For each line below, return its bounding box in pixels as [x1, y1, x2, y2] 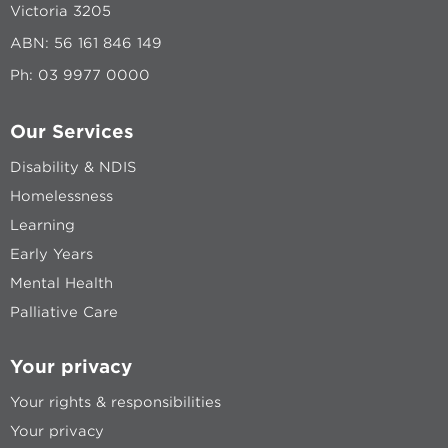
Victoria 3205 [10, 2, 111, 19]
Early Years [10, 245, 93, 262]
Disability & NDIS [10, 158, 136, 175]
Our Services [10, 120, 134, 142]
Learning [10, 216, 75, 233]
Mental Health [10, 274, 113, 291]
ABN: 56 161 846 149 [10, 34, 162, 51]
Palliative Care [10, 303, 118, 320]
